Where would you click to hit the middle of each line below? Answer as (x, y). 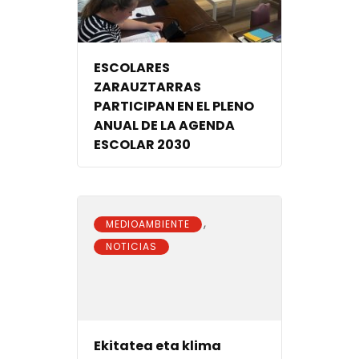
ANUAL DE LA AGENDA (164, 126)
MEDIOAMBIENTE (148, 224)
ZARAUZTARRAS (147, 87)
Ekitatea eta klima (157, 345)
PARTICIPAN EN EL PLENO (174, 107)
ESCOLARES (132, 68)
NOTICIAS (131, 247)
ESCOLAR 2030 (142, 145)
